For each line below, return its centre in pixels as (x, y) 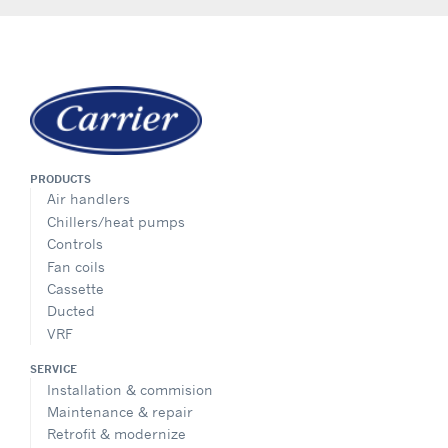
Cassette (75, 288)
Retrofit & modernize (116, 434)
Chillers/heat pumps (116, 221)
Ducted (71, 311)
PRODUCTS (60, 178)
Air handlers (88, 199)
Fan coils (76, 266)
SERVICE (53, 368)
